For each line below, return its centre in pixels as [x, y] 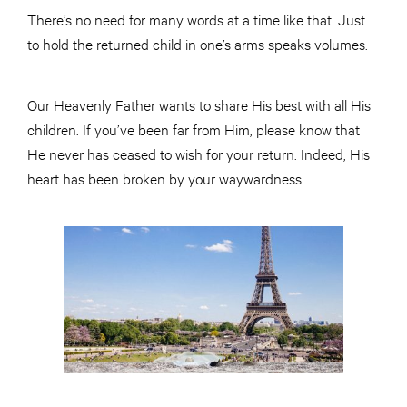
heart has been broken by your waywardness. [166, 178]
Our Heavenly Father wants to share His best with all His [199, 104]
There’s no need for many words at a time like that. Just [196, 19]
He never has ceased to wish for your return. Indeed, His [199, 154]
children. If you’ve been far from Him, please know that [194, 129]
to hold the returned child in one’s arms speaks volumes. [198, 44]
